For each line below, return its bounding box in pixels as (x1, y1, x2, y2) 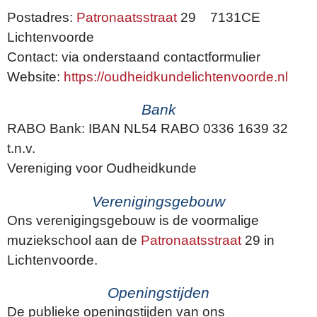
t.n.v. (7, 141, 39, 156)
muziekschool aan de (7, 232, 141, 248)
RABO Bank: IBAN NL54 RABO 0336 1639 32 (7, 121, 288, 137)
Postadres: (7, 10, 76, 25)
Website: (7, 69, 64, 85)
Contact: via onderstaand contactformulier (7, 50, 260, 65)
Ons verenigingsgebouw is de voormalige (7, 212, 259, 228)
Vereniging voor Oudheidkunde (7, 161, 200, 176)
